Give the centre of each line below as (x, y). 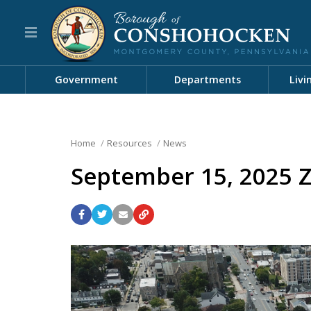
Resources (129, 143)
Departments (208, 79)
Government (86, 79)
